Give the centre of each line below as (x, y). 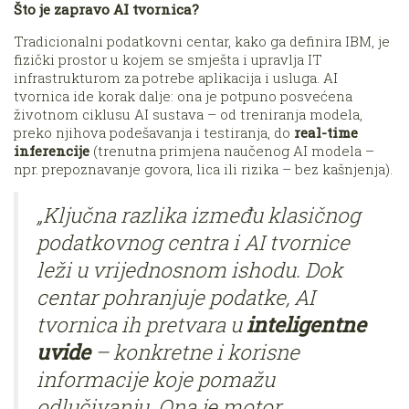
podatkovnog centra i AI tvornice (193, 241)
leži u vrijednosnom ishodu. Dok (189, 269)
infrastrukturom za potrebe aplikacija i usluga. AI (176, 77)
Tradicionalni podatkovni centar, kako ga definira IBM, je (202, 41)
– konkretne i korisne (195, 351)
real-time (326, 132)
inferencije (52, 150)
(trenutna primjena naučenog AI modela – (232, 150)
